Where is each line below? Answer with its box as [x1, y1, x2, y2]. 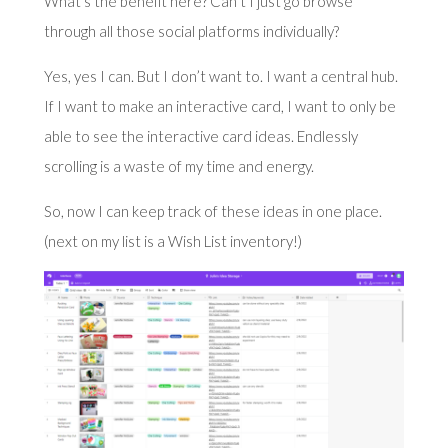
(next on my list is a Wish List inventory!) [43, 231, 302, 250]
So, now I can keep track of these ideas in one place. [43, 201, 382, 220]
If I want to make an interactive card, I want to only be [43, 96, 396, 115]
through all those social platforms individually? [43, 21, 339, 40]
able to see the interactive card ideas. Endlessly [43, 126, 358, 145]
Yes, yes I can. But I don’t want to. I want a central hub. [43, 66, 398, 85]
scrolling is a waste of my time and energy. [43, 156, 314, 175]
